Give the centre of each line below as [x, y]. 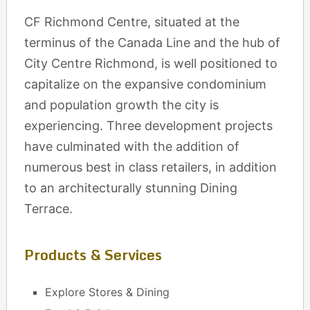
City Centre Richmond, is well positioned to [151, 63]
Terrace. [48, 209]
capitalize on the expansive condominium [145, 84]
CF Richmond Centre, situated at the [131, 22]
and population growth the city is [121, 105]
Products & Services [93, 255]
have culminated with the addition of [131, 146]
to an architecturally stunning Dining [130, 188]
